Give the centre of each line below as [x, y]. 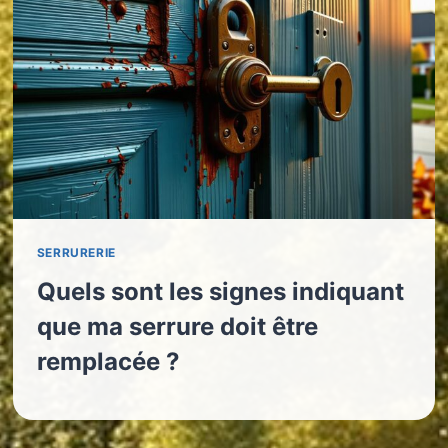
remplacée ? [108, 361]
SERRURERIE [76, 253]
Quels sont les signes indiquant [220, 291]
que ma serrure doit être [177, 326]
